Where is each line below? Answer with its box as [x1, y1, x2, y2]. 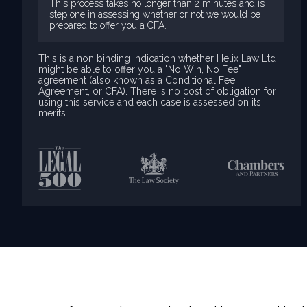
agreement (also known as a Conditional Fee [38, 75, 235, 86]
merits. [38, 108, 68, 119]
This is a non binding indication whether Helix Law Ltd [38, 53, 276, 64]
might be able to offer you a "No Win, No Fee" [38, 64, 241, 75]
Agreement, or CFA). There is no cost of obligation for [38, 86, 276, 97]
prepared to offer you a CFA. [49, 20, 167, 31]
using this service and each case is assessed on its [38, 97, 261, 108]
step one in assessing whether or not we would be [49, 9, 260, 20]
